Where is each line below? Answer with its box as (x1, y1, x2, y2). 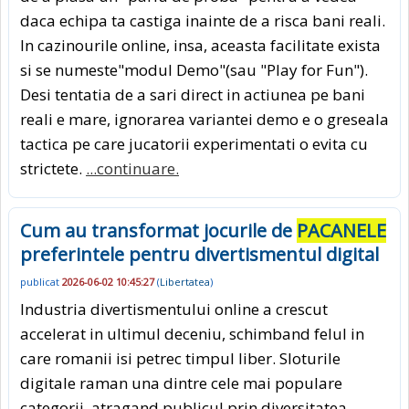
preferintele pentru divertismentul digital (20, 241, 379, 267)
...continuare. (86, 157, 179, 179)
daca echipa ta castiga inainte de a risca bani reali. (20, 9, 385, 31)
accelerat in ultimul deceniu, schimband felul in (20, 323, 364, 345)
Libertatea (160, 274, 210, 288)
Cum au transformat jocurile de (20, 217, 297, 243)
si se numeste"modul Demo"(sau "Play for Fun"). (20, 58, 368, 80)
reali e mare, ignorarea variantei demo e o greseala (20, 108, 389, 130)
